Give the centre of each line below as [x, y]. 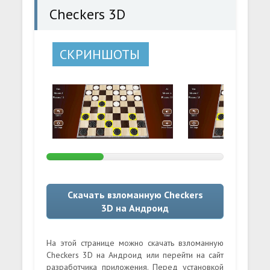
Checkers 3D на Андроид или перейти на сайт [135, 255]
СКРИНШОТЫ [100, 54]
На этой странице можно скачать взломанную [135, 243]
